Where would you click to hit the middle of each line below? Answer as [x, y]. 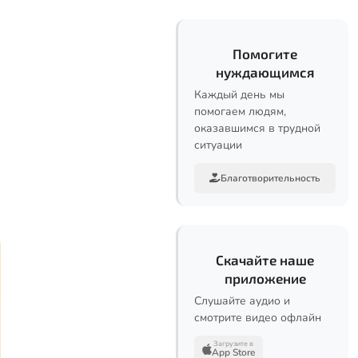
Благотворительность [270, 178]
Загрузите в [233, 344]
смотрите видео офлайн [258, 318]
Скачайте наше [265, 260]
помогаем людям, [240, 111]
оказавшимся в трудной [257, 128]
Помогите [265, 54]
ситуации [218, 145]
